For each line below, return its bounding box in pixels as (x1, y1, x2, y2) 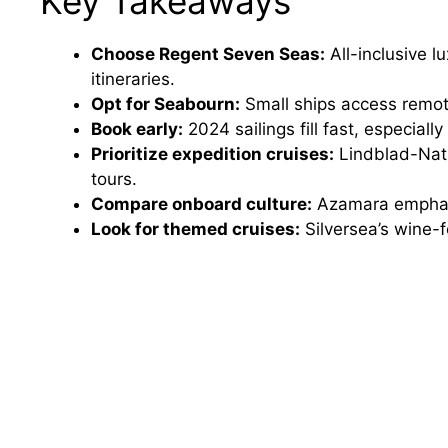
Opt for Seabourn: (91, 94, 240, 115)
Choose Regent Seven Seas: (91, 44, 325, 65)
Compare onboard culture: (91, 194, 312, 215)
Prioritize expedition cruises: (91, 144, 334, 165)
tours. (91, 169, 137, 190)
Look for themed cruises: (91, 219, 300, 240)
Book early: (91, 119, 183, 140)
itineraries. (91, 69, 175, 90)
